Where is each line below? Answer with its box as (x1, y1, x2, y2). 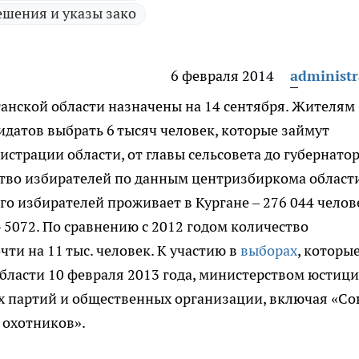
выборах (240, 241, 297, 260)
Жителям (288, 97, 355, 115)
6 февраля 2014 (171, 67, 274, 85)
